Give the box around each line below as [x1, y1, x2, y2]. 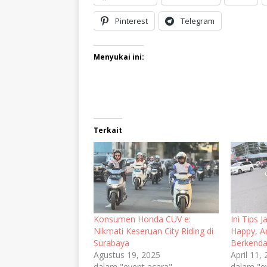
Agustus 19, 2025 [94, 249, 160, 260]
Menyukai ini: [94, 51, 144, 62]
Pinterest [115, 15, 148, 26]
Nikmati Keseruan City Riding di [94, 225, 213, 237]
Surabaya [94, 237, 129, 249]
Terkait [94, 125, 122, 135]
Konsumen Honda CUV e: [94, 213, 191, 225]
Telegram [181, 15, 215, 26]
